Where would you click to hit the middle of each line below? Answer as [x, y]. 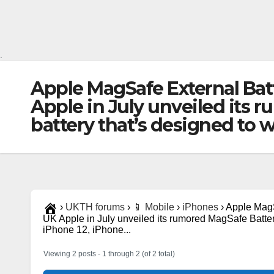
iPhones [200, 207]
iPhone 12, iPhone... [87, 229]
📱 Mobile [154, 207]
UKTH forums [95, 207]
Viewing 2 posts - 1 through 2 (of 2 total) [109, 254]
